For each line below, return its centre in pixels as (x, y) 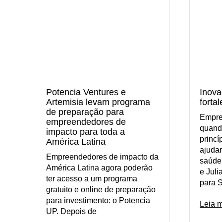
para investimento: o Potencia (98, 200)
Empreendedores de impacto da (102, 157)
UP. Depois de (71, 211)
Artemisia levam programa (98, 102)
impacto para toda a (85, 132)
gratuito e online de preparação (101, 189)
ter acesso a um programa (92, 178)
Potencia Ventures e (86, 92)
